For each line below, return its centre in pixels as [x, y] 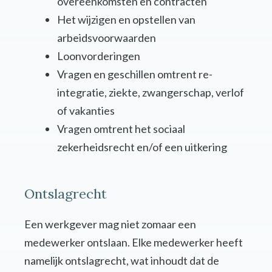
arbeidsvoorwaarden [107, 38]
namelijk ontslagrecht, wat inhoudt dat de [122, 261]
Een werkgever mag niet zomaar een [110, 224]
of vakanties [86, 111]
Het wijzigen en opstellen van [126, 20]
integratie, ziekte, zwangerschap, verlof [151, 93]
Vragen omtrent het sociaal [121, 129]
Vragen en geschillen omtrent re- [135, 74]
